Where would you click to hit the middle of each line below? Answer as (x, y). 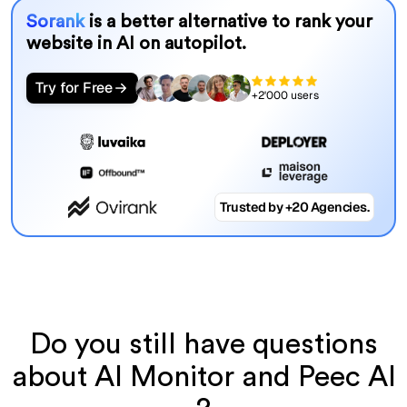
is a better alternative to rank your (230, 22)
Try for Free (74, 88)
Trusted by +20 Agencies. (295, 208)
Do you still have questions (203, 344)
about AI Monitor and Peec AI (203, 377)
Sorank (57, 22)
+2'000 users (285, 95)
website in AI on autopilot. (136, 44)
